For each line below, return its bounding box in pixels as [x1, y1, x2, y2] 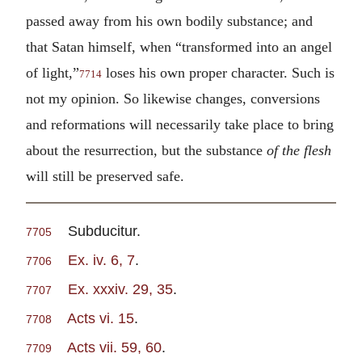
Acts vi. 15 [67, 309, 134, 327]
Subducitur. [52, 222, 141, 240]
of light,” [26, 64, 79, 81]
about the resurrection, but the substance [26, 141, 267, 158]
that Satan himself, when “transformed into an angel [26, 38, 332, 55]
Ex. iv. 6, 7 [68, 251, 135, 269]
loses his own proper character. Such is [102, 64, 335, 81]
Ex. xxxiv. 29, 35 [68, 280, 173, 298]
